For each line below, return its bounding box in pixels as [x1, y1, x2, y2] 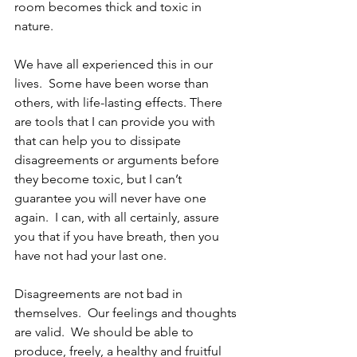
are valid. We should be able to [14, 324, 197, 340]
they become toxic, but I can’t [14, 171, 185, 187]
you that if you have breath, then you [14, 229, 222, 245]
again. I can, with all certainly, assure [14, 210, 222, 226]
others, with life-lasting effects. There [14, 95, 226, 111]
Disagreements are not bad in [14, 286, 186, 302]
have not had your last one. [14, 248, 167, 264]
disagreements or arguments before [14, 152, 222, 168]
